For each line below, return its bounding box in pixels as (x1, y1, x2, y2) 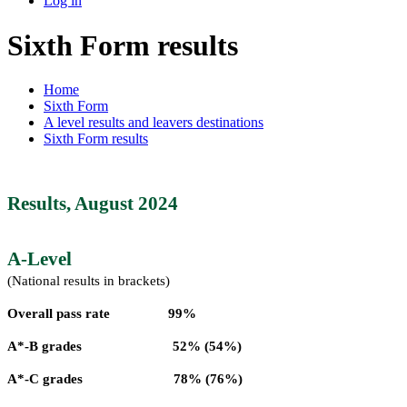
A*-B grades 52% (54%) (7, 339, 340, 354)
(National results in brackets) (7, 273, 170, 289)
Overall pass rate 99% (7, 306, 342, 322)
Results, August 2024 (7, 193, 178, 215)
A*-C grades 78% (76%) (7, 372, 344, 387)
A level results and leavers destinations (44, 114, 263, 131)
